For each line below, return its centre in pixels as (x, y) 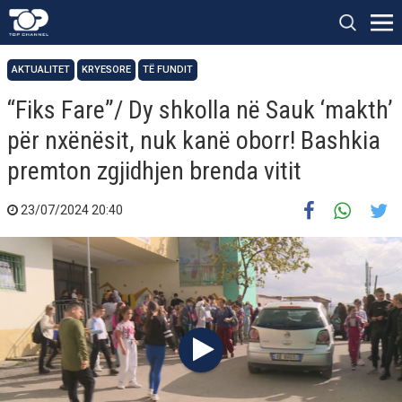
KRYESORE (106, 70)
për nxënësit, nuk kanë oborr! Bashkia (194, 140)
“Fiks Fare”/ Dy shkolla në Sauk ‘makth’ (200, 110)
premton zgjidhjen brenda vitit (154, 171)
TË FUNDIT (168, 70)
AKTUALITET (41, 70)
